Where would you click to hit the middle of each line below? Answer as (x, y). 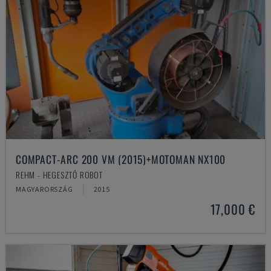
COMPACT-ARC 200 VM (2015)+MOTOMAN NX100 (121, 159)
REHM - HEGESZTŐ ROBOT (59, 175)
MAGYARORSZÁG (44, 189)
